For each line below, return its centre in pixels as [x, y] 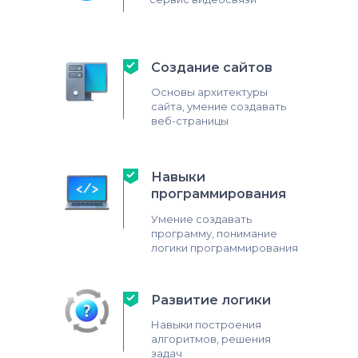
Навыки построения [206, 324]
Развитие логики [211, 300]
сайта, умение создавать [219, 106]
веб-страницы [190, 121]
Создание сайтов [212, 68]
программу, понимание [214, 233]
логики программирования [225, 248]
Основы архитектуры [209, 92]
